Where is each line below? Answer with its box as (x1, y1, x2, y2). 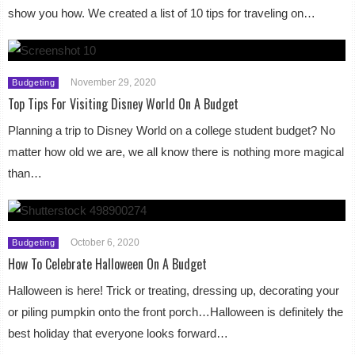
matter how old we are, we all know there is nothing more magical (8, 144, 345, 158)
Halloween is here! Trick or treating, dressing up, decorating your (8, 283, 340, 297)
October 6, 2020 (71, 236, 140, 248)
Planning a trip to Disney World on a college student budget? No (8, 123, 336, 137)
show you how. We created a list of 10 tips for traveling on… (8, 6, 316, 20)
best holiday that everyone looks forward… (8, 326, 229, 340)
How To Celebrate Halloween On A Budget (8, 254, 208, 273)
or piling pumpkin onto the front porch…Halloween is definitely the (8, 304, 344, 319)
